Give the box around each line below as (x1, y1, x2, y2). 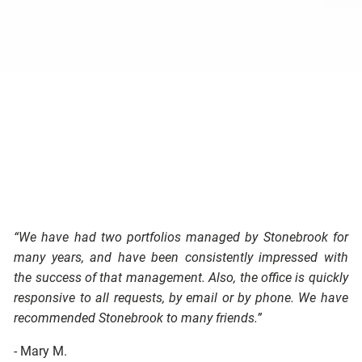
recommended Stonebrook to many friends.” (14, 310, 263, 326)
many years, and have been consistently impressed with (14, 250, 348, 266)
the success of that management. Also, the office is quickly (14, 270, 348, 286)
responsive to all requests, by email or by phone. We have (14, 290, 348, 306)
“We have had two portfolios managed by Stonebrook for (14, 229, 348, 246)
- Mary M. (14, 343, 68, 360)
